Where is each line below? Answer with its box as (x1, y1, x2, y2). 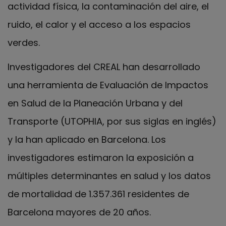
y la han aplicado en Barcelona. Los (8, 133, 166, 146)
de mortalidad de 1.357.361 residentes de (8, 188, 189, 201)
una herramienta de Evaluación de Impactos (8, 79, 208, 92)
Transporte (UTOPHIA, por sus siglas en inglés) (8, 115, 216, 128)
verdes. (8, 36, 40, 49)
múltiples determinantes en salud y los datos (8, 169, 211, 183)
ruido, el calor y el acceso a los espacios (8, 18, 191, 31)
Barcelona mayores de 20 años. (8, 206, 151, 219)
